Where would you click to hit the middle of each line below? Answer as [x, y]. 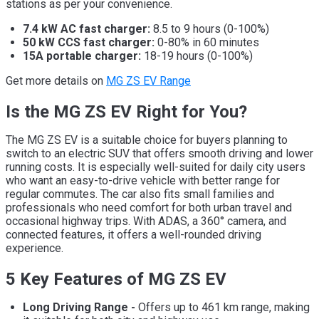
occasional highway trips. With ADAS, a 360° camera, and [146, 221]
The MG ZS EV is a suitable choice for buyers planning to [147, 140]
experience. [35, 248]
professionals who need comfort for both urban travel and [149, 207]
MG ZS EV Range [148, 80]
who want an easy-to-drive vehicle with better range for [143, 180]
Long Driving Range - [80, 307]
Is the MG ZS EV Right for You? [126, 111]
